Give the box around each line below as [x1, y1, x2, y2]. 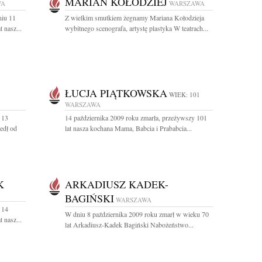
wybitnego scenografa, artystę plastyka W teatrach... [65, 23, 208, 33]
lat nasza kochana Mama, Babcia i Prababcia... [65, 123, 192, 133]
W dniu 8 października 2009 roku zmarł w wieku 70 [65, 209, 209, 219]
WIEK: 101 [169, 90, 200, 99]
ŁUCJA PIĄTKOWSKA [65, 86, 167, 100]
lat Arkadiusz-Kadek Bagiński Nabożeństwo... [65, 220, 194, 229]
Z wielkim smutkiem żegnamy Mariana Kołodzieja [65, 13, 204, 22]
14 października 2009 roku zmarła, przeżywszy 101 [65, 113, 207, 122]
